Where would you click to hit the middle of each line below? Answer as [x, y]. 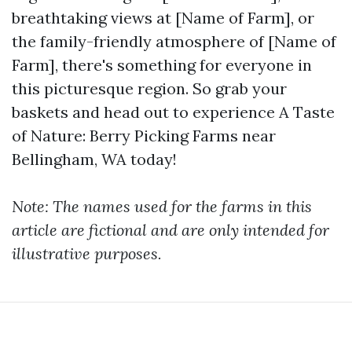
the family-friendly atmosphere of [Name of [174, 41]
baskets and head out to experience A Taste [173, 112]
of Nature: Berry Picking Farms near [144, 136]
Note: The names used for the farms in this [162, 206]
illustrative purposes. [87, 253]
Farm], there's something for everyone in [162, 65]
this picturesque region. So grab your [149, 88]
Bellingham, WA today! [94, 159]
